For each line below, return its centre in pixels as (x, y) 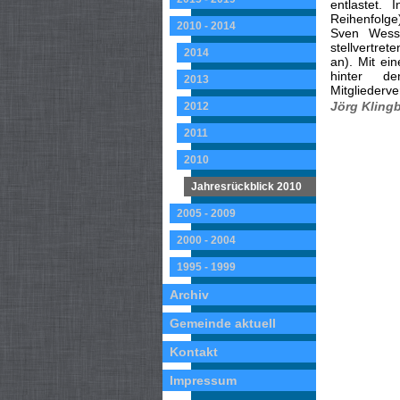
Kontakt (194, 352)
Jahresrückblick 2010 (246, 187)
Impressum (203, 380)
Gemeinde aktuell (223, 323)
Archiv (189, 295)
